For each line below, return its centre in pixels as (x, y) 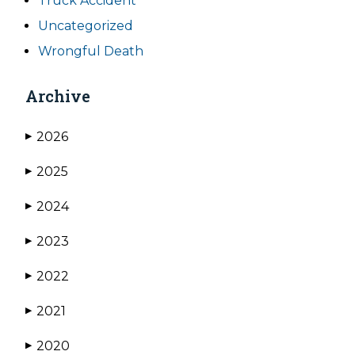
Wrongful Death (91, 51)
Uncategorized (86, 26)
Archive (58, 96)
